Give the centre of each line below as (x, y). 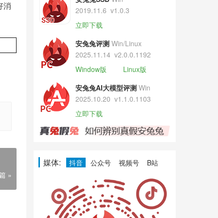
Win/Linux (126, 43)
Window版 (91, 69)
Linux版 (135, 69)
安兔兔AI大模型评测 (106, 88)
